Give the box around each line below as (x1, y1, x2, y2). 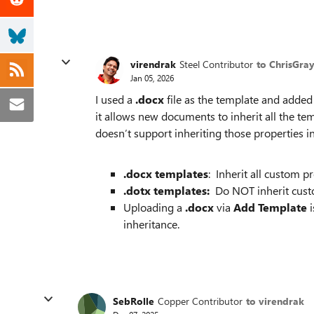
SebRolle (113, 294, 154, 308)
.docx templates (123, 166, 208, 181)
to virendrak (246, 294, 304, 308)
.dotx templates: (123, 183, 212, 198)
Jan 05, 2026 (130, 71, 174, 83)
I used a (95, 92, 135, 107)
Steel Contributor (179, 57, 253, 71)
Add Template (233, 200, 307, 214)
